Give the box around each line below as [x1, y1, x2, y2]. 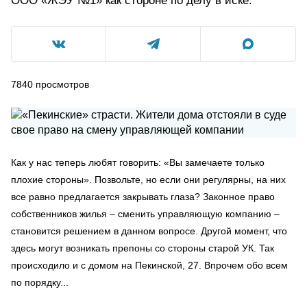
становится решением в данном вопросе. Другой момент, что [11, 225, 287, 236]
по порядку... [11, 277, 69, 288]
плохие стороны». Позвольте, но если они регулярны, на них [11, 174, 286, 185]
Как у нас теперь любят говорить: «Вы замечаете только [11, 157, 265, 168]
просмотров [36, 79, 89, 90]
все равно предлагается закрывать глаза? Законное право [11, 191, 275, 202]
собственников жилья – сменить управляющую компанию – [11, 208, 280, 219]
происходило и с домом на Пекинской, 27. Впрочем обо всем [11, 260, 288, 271]
